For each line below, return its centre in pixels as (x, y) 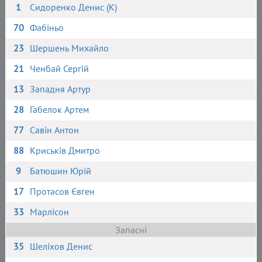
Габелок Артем (60, 109)
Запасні (131, 230)
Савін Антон (55, 130)
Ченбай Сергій (60, 68)
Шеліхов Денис (61, 246)
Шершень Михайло (70, 48)
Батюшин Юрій (61, 171)
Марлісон (50, 212)
